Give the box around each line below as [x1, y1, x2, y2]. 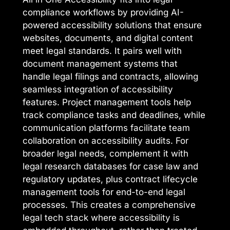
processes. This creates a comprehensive [23, 199, 196, 210]
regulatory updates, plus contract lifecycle [23, 174, 198, 184]
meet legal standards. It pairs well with [23, 45, 182, 56]
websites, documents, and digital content [23, 32, 193, 43]
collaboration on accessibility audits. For [23, 135, 188, 146]
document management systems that [23, 58, 178, 69]
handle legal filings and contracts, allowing [23, 71, 198, 82]
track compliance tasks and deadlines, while [23, 109, 205, 120]
